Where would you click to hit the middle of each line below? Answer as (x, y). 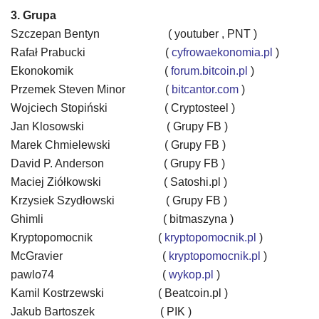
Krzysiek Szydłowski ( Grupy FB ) (119, 200)
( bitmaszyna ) (173, 219)
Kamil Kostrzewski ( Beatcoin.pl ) (119, 293)
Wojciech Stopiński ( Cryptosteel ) (123, 108)
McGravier (67, 256)
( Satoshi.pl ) (193, 182)
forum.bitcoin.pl (209, 71)
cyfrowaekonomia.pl (222, 52)
